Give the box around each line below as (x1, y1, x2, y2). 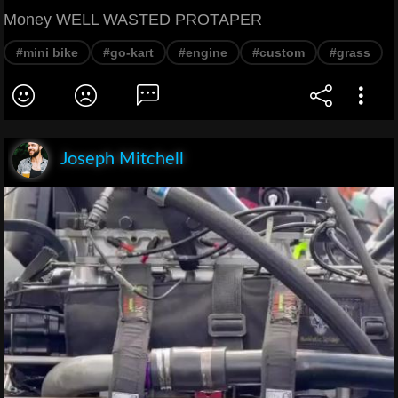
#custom (252, 45, 305, 60)
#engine (179, 45, 227, 60)
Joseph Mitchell (60, 150, 184, 169)
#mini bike (16, 45, 78, 60)
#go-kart (103, 45, 154, 60)
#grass (330, 45, 370, 60)
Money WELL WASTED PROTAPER (4, 11, 262, 29)
